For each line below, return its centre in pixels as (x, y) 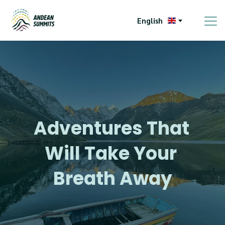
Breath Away (113, 179)
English (150, 20)
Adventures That (112, 128)
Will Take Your (110, 153)
